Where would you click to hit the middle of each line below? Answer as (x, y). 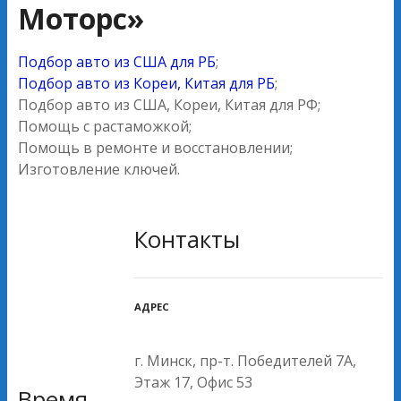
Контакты (187, 240)
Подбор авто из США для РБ (117, 61)
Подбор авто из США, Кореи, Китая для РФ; (169, 104)
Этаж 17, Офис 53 (193, 382)
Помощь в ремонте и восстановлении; (155, 147)
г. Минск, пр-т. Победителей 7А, (245, 360)
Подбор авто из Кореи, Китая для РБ (146, 83)
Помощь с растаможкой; (105, 126)
